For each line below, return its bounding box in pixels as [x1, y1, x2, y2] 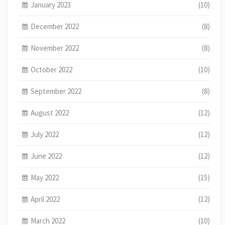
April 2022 [31, 194, 60, 204]
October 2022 [31, 65, 73, 75]
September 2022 [31, 86, 82, 96]
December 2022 [31, 22, 79, 32]
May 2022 [31, 173, 59, 183]
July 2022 [31, 130, 59, 140]
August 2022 [31, 108, 69, 118]
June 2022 [31, 151, 62, 161]
